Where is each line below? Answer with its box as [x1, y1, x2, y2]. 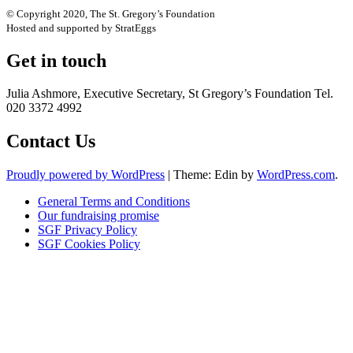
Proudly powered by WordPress [6, 168, 165, 182]
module [316, 290, 349, 303]
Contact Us [6, 131, 95, 152]
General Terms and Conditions [38, 195, 190, 209]
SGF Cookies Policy [38, 237, 140, 251]
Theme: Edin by [173, 168, 257, 182]
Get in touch [6, 50, 106, 71]
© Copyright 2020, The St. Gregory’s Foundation [6, 7, 215, 20]
